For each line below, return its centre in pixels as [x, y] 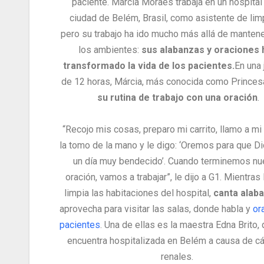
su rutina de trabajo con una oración [177, 98]
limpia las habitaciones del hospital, [138, 193]
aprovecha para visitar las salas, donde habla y [156, 209]
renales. [178, 257]
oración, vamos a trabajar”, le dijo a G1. [145, 177]
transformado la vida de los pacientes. [149, 66]
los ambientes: [110, 50]
